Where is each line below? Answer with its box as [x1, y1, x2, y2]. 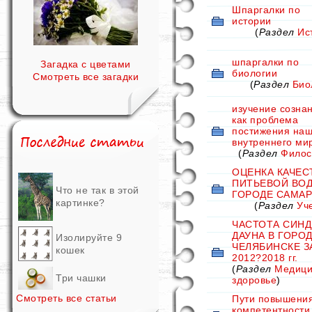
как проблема [232, 114, 298, 125]
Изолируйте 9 [56, 232, 122, 243]
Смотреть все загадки [33, 71, 139, 82]
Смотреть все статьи [16, 292, 117, 304]
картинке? [56, 197, 105, 208]
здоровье [232, 274, 276, 286]
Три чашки [56, 272, 107, 283]
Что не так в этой [56, 185, 139, 196]
